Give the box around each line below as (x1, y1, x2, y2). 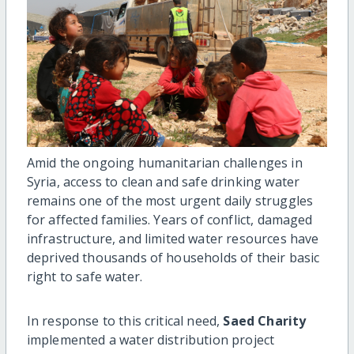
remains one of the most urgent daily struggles (26, 191, 314, 209)
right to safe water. (26, 267, 142, 285)
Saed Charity (223, 311, 307, 330)
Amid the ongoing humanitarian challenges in (26, 153, 303, 171)
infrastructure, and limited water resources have (26, 229, 319, 247)
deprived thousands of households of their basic (26, 248, 320, 266)
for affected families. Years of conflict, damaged (26, 210, 313, 228)
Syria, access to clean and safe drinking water (26, 172, 300, 190)
